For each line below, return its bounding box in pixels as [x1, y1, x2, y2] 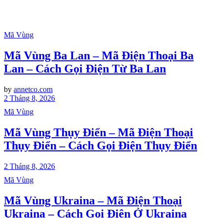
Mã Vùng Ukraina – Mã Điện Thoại [4, 194, 182, 207]
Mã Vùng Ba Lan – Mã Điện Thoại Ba [4, 49, 194, 62]
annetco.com [14, 85, 53, 93]
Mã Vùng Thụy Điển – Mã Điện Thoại [4, 126, 193, 139]
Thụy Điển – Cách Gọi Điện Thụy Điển [4, 139, 197, 152]
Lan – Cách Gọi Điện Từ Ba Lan [4, 62, 166, 75]
